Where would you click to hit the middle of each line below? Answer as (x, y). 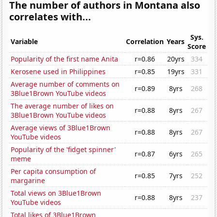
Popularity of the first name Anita (65, 59)
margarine (28, 181)
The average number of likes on (62, 106)
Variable (24, 42)
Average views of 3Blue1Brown (61, 128)
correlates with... (50, 17)
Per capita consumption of (54, 171)
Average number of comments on (65, 84)
